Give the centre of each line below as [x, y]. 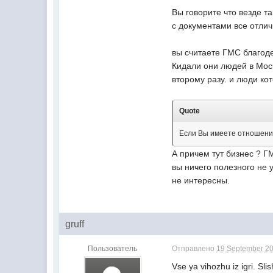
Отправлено [194, 249]
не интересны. [201, 181]
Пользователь [113, 249]
